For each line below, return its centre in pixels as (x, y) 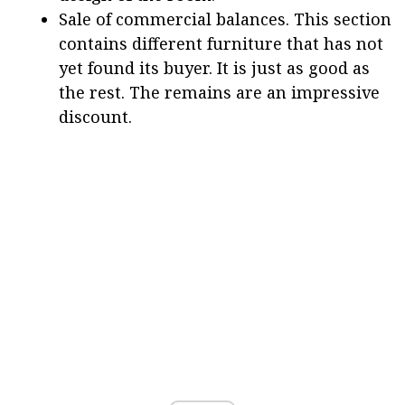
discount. (95, 116)
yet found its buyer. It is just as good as (214, 67)
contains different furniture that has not (221, 43)
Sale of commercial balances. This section (225, 19)
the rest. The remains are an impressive (219, 92)
